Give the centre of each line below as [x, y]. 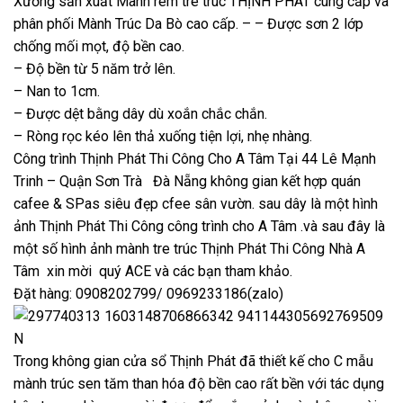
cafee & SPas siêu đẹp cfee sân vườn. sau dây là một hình [196, 204]
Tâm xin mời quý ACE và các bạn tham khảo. [153, 271]
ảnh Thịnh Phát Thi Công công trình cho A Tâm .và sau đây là [199, 226]
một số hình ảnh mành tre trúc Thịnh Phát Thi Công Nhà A [189, 249]
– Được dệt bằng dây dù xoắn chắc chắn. [140, 114]
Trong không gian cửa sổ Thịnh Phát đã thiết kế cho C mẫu [193, 361]
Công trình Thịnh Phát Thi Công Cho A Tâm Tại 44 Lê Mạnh [195, 159]
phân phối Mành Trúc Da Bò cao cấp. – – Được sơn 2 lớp [188, 24]
